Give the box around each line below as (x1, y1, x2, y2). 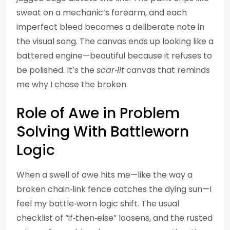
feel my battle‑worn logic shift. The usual (16, 198, 179, 209)
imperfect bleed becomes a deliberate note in (16, 21, 204, 33)
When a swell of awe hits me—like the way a (16, 169, 193, 181)
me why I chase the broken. (16, 79, 128, 90)
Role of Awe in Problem (16, 103, 180, 123)
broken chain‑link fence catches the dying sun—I (16, 183, 212, 195)
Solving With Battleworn (16, 122, 189, 142)
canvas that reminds (124, 64, 210, 76)
